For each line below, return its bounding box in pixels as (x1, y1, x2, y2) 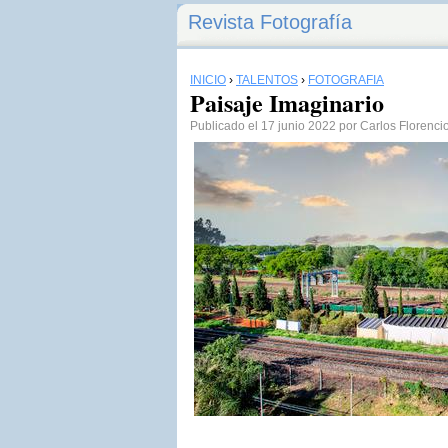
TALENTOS (236, 73, 298, 87)
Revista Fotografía (188, 11, 352, 33)
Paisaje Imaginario (190, 85, 384, 120)
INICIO (190, 73, 226, 87)
